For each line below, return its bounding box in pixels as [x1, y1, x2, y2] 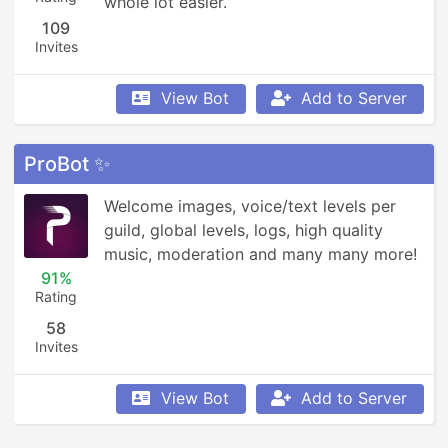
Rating [35, 288, 77, 305]
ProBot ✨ [24, 152, 110, 176]
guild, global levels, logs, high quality [104, 220, 383, 240]
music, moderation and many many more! [104, 244, 417, 264]
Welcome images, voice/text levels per [104, 196, 396, 216]
